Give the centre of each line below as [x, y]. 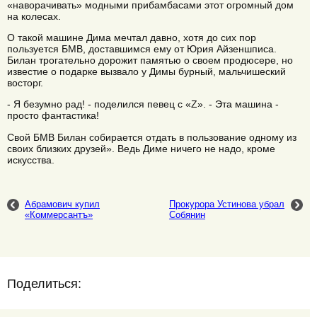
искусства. [31, 160]
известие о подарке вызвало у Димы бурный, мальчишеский [146, 72]
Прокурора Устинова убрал [227, 204]
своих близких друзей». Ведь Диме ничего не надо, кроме [141, 148]
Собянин [187, 215]
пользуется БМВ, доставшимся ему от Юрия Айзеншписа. [142, 49]
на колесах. [34, 16]
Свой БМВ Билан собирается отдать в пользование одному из [152, 137]
